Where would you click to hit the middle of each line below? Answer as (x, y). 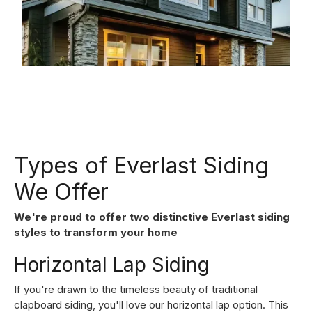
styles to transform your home (96, 232)
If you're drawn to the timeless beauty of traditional (136, 289)
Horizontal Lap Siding (112, 264)
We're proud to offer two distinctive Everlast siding (152, 217)
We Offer (61, 192)
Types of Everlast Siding (141, 165)
